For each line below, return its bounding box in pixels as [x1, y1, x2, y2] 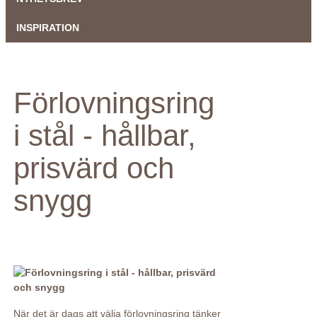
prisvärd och [13, 151, 174, 185]
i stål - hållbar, [13, 119, 196, 152]
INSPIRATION [16, 22, 79, 33]
